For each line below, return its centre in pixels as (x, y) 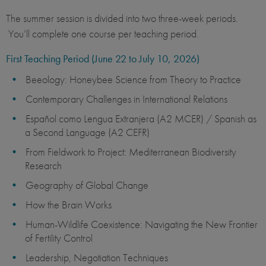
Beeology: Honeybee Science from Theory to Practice (133, 80)
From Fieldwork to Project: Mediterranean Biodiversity (131, 152)
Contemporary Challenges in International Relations (126, 99)
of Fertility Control (59, 238)
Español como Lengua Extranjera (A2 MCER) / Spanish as (141, 119)
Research (43, 166)
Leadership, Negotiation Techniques (97, 258)
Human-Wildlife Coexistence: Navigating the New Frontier (142, 224)
